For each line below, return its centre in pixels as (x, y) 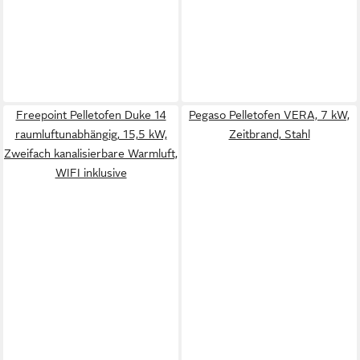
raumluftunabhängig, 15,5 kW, (91, 134)
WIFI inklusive (91, 172)
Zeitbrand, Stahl (269, 134)
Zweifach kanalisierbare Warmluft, (91, 153)
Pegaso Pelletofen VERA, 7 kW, (269, 115)
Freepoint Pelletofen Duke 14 (91, 115)
